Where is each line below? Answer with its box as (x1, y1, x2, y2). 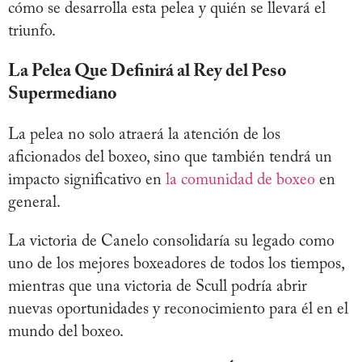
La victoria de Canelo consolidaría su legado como (8, 234, 335, 250)
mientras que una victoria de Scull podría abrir (8, 279, 307, 296)
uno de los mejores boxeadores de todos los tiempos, (8, 256, 344, 273)
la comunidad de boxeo (166, 172, 315, 189)
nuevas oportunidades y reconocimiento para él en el (8, 301, 348, 318)
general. (8, 195, 65, 212)
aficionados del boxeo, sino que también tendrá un (8, 149, 332, 166)
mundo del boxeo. (8, 324, 124, 341)
